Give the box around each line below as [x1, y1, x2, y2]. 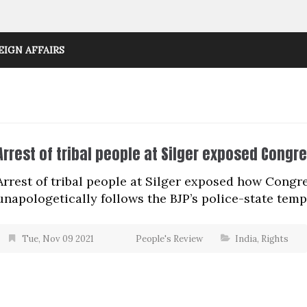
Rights [261, 233, 288, 245]
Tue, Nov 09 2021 [22, 233, 94, 245]
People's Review [136, 233, 203, 245]
